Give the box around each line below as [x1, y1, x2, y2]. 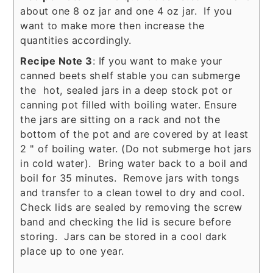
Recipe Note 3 [20, 54, 93, 67]
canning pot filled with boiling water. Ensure [20, 98, 237, 111]
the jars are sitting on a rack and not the [20, 113, 221, 126]
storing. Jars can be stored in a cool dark [20, 230, 227, 243]
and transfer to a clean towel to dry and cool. [20, 186, 248, 199]
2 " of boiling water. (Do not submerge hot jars [20, 142, 252, 155]
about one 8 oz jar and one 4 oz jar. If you [20, 4, 232, 17]
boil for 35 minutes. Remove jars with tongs [20, 171, 239, 184]
